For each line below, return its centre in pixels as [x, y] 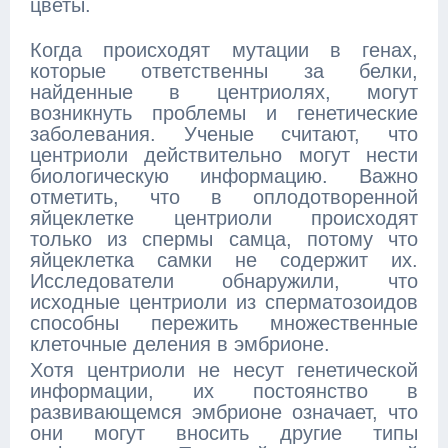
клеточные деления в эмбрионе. [180, 344]
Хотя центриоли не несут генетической [224, 370]
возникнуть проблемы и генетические [224, 113]
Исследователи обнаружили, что [224, 281]
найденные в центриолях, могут [224, 92]
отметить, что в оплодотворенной [224, 197]
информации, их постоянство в [224, 391]
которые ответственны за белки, [224, 71]
